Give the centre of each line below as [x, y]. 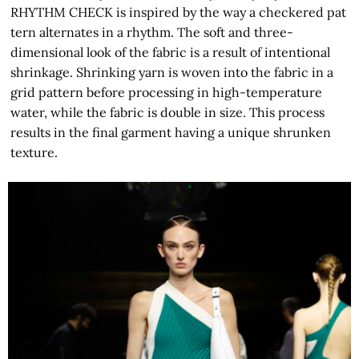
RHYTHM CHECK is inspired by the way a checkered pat [179, 12]
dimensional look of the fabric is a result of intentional [171, 52]
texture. [34, 152]
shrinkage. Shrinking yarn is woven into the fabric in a [172, 72]
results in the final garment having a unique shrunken [171, 132]
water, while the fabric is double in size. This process [168, 112]
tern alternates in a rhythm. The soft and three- [152, 32]
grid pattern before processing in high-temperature [167, 92]
